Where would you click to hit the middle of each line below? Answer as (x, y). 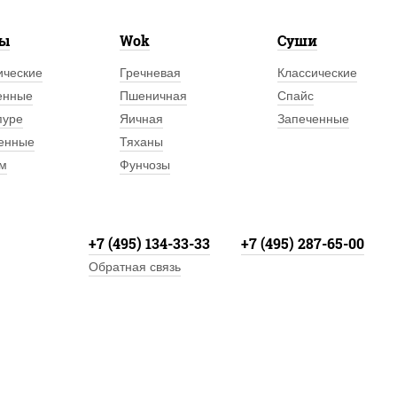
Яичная (142, 119)
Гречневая (151, 73)
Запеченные (313, 119)
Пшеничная (154, 96)
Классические (317, 73)
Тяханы (142, 142)
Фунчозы (145, 165)
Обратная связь (135, 267)
